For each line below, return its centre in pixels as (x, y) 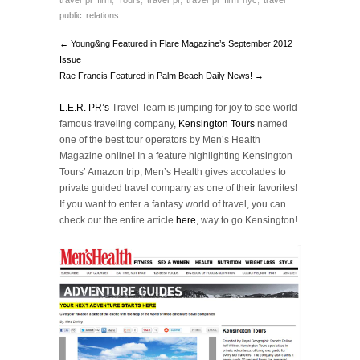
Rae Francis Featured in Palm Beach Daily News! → (162, 76)
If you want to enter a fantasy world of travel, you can (173, 205)
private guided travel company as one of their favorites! (178, 188)
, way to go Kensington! (247, 221)
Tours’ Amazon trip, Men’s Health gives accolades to (173, 172)
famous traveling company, (119, 124)
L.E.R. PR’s (84, 108)
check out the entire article (118, 221)
